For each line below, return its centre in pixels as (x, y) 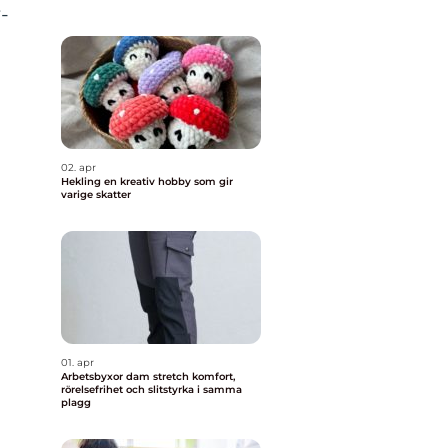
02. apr (78, 167)
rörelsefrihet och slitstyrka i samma (151, 389)
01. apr (77, 362)
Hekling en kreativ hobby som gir (82, 181)
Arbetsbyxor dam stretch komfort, (126, 376)
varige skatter (96, 194)
